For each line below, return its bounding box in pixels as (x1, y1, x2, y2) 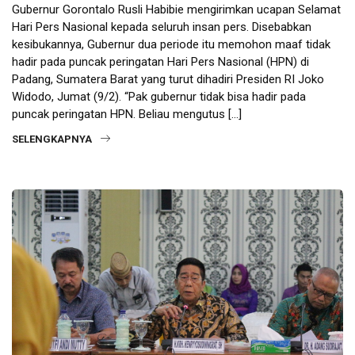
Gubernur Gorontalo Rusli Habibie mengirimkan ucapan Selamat (12, 2, 341, 17)
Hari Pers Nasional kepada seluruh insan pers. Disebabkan (12, 20, 311, 35)
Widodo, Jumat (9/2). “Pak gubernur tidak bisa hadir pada (12, 90, 306, 105)
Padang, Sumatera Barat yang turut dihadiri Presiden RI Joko (12, 72, 324, 87)
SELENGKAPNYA (12, 133, 92, 146)
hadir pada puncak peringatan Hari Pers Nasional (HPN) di (12, 55, 309, 70)
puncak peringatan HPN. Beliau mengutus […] (12, 107, 242, 122)
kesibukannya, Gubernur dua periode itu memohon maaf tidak (12, 37, 330, 52)
